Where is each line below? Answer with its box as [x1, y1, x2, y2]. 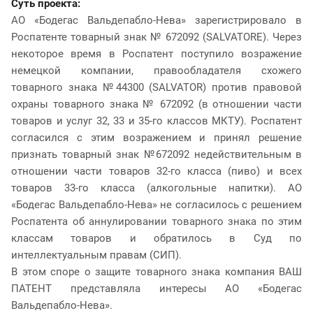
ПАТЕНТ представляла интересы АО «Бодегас [11, 282, 302, 295]
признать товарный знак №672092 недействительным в [11, 147, 302, 161]
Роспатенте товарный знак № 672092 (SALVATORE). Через [11, 30, 302, 43]
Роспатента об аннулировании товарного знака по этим [11, 214, 302, 228]
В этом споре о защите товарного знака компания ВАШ [11, 265, 302, 278]
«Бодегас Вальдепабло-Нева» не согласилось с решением [11, 198, 302, 211]
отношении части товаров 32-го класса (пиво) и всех [11, 164, 302, 177]
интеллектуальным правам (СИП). [11, 248, 182, 261]
